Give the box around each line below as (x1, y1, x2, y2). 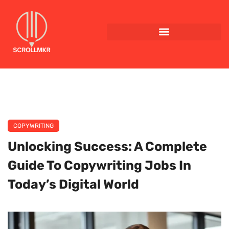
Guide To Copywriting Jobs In (8, 158, 191, 173)
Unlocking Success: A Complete (8, 139, 207, 154)
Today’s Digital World (8, 177, 139, 192)
